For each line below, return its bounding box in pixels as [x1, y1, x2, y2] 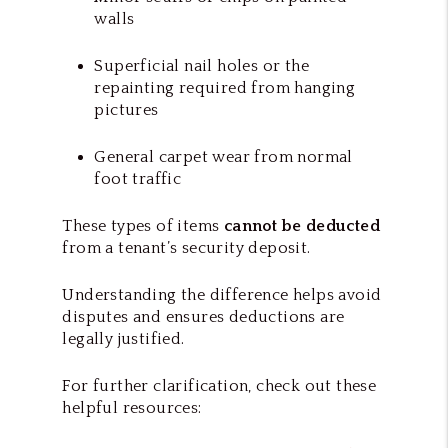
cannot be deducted [223, 216, 380, 235]
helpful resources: [62, 398, 202, 417]
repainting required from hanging [94, 78, 356, 97]
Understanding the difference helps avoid [62, 285, 382, 304]
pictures [94, 100, 159, 119]
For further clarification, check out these [62, 376, 377, 395]
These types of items [62, 216, 224, 235]
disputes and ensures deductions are [62, 307, 345, 326]
